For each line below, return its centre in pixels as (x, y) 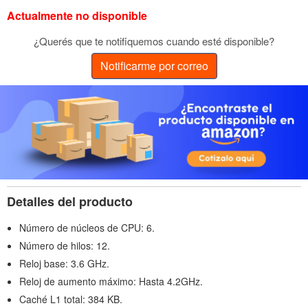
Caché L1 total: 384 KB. (71, 299)
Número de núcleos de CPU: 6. (87, 228)
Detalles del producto (70, 202)
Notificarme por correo (154, 65)
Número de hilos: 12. (65, 246)
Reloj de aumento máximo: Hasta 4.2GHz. (111, 282)
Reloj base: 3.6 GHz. (64, 264)
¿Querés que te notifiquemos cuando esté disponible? (154, 41)
